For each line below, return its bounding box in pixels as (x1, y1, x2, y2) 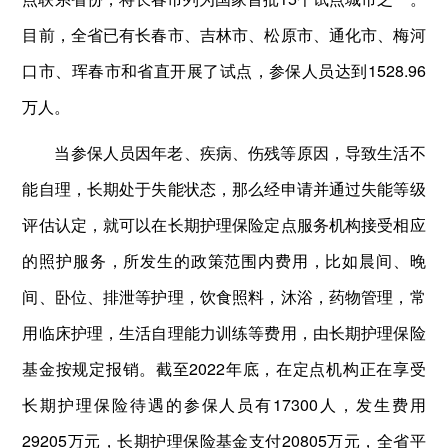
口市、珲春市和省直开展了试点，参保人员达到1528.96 (22, 58, 426, 82)
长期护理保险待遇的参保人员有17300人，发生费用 (22, 392, 426, 416)
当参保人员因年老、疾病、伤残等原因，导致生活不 (54, 140, 426, 164)
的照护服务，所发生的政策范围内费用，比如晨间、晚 (22, 248, 426, 272)
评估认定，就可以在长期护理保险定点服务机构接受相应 (22, 212, 426, 236)
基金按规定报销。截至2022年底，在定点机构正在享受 (22, 356, 426, 380)
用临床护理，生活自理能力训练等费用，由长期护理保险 (22, 320, 426, 344)
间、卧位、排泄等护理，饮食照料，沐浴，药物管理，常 (22, 284, 426, 308)
